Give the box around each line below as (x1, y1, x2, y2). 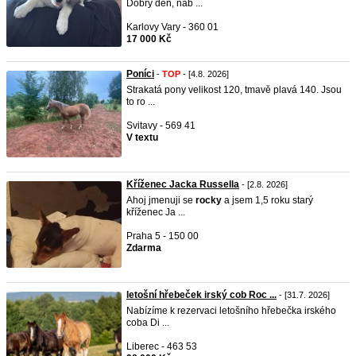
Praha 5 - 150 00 (126, 230, 199, 242)
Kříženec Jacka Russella (126, 179, 239, 190)
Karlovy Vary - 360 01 (126, 21, 219, 33)
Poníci (126, 68, 154, 79)
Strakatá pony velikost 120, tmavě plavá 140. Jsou (126, 84, 342, 95)
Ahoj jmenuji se (126, 195, 195, 206)
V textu (126, 132, 158, 143)
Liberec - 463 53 (126, 341, 197, 352)
